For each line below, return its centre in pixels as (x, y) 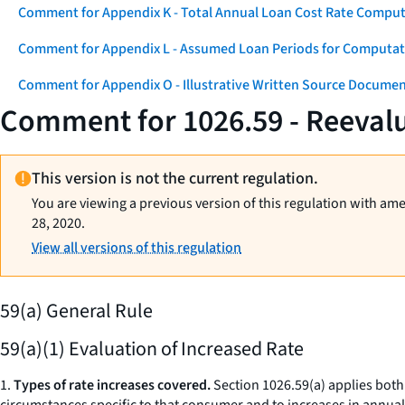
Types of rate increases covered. (112, 385)
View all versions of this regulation (137, 248)
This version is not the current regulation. (175, 179)
